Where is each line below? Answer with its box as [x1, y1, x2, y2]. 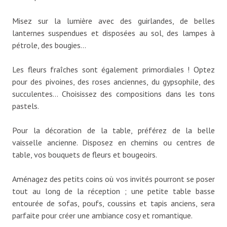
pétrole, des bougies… [12, 40, 86, 50]
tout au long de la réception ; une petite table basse [12, 185, 215, 196]
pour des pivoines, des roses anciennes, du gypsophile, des [12, 76, 215, 87]
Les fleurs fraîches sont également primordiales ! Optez [12, 64, 215, 74]
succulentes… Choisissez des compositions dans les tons [12, 88, 215, 99]
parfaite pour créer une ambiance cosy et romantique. [12, 210, 193, 220]
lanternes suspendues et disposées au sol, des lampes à [12, 27, 215, 38]
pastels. [12, 100, 39, 111]
